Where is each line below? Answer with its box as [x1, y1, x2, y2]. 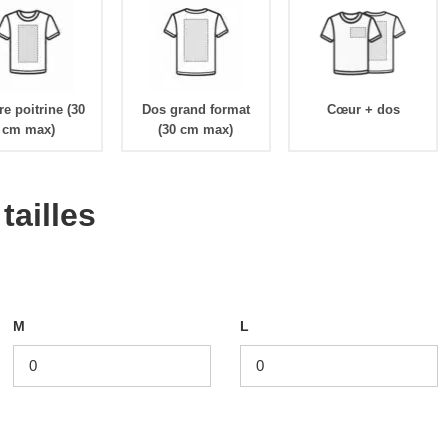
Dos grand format [141, 101, 250, 117]
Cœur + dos [326, 101, 400, 117]
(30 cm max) [158, 121, 234, 137]
